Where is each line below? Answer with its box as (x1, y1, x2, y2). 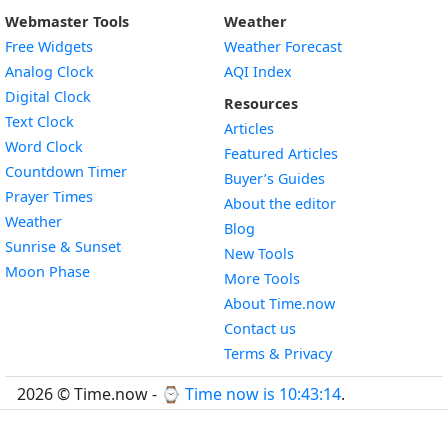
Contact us (224, 319, 296, 338)
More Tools (224, 269, 300, 288)
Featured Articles (224, 144, 338, 163)
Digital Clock (5, 87, 91, 106)
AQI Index (224, 62, 292, 81)
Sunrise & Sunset (5, 237, 121, 256)
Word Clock (5, 137, 83, 156)
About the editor (224, 194, 336, 213)
